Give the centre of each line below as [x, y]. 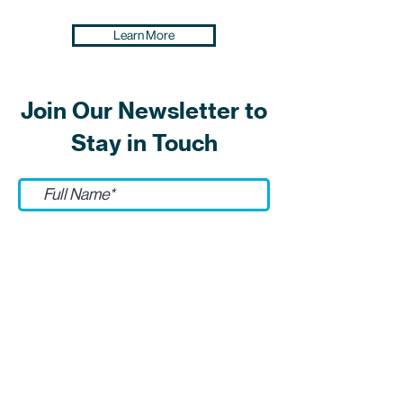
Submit [72, 265]
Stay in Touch [144, 143]
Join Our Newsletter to [144, 111]
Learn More [144, 35]
